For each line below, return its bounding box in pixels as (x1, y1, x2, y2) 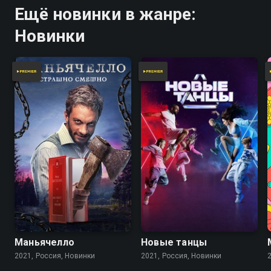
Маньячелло (15, 237, 74, 248)
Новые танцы (141, 237, 207, 248)
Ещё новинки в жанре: (15, 4, 196, 24)
